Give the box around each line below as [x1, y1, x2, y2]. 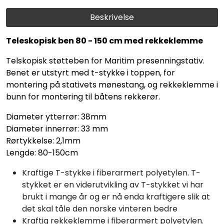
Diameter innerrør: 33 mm [6, 122, 108, 134]
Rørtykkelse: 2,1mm [6, 134, 80, 146]
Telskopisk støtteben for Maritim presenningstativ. [6, 54, 204, 66]
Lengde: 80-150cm [6, 146, 78, 158]
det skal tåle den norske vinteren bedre [22, 202, 177, 214]
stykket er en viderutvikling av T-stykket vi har [22, 178, 203, 190]
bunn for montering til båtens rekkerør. [6, 90, 160, 102]
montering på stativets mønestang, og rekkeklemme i [6, 78, 218, 90]
